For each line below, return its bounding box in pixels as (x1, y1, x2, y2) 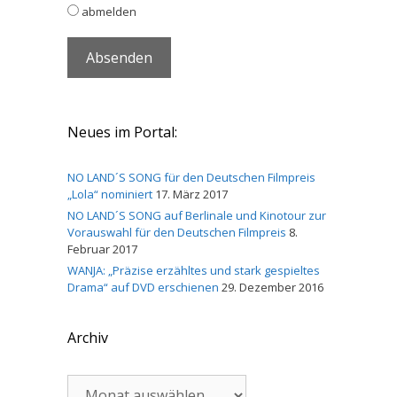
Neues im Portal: (67, 122, 177, 142)
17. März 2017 (155, 186, 228, 202)
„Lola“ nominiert (67, 186, 152, 202)
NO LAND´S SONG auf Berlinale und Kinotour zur (67, 207, 326, 223)
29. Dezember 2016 (222, 279, 323, 295)
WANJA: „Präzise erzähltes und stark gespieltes (67, 262, 320, 278)
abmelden (79, 3, 136, 19)
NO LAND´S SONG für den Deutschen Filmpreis (67, 169, 315, 185)
